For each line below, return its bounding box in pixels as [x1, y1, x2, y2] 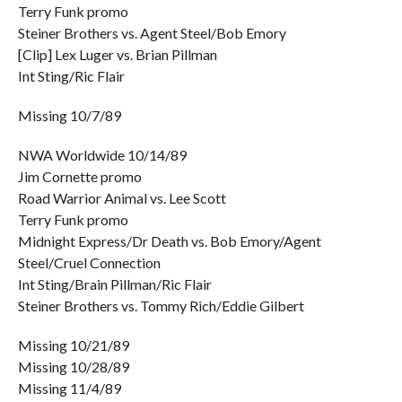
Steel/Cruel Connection [17, 254, 161, 271]
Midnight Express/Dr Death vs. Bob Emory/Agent [17, 232, 321, 249]
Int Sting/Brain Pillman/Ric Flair [17, 275, 212, 293]
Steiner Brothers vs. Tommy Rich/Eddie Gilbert [17, 297, 304, 314]
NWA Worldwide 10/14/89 [17, 146, 187, 163]
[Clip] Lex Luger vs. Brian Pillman [17, 46, 217, 63]
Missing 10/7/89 [17, 107, 121, 124]
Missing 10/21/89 [17, 336, 129, 354]
